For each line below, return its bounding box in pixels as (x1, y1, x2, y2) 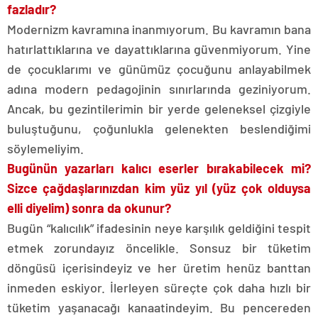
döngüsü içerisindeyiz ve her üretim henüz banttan (7, 260, 311, 275)
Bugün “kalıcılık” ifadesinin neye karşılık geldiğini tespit (7, 220, 311, 236)
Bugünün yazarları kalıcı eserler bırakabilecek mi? (7, 160, 311, 176)
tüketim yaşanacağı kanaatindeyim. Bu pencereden (7, 300, 311, 315)
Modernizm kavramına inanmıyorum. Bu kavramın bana (7, 21, 311, 37)
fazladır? (7, 1, 56, 17)
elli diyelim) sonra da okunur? (7, 200, 171, 216)
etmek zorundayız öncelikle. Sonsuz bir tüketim (7, 240, 311, 256)
